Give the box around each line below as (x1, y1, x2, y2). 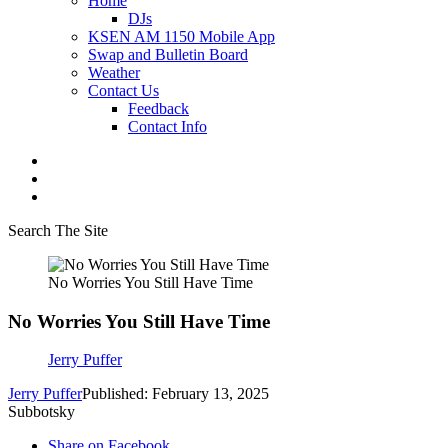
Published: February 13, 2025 (82, 385, 269, 403)
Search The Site (8, 222, 108, 239)
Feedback (128, 100, 189, 117)
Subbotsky (8, 403, 75, 421)
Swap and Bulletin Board (88, 46, 248, 63)
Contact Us (88, 82, 159, 99)
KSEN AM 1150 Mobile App (88, 28, 275, 45)
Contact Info (128, 118, 207, 135)
